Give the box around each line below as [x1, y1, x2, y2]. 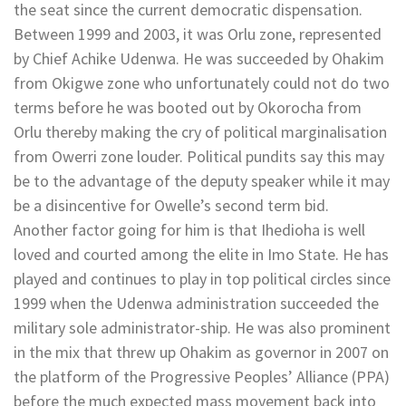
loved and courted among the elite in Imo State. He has [14, 243, 389, 265]
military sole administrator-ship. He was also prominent [14, 316, 391, 338]
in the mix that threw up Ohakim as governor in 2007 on [14, 341, 389, 362]
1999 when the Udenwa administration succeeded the [14, 292, 379, 314]
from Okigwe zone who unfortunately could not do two [14, 72, 390, 93]
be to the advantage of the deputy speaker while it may [14, 169, 390, 191]
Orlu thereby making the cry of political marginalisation [14, 121, 387, 142]
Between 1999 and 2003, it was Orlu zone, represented [14, 23, 382, 44]
